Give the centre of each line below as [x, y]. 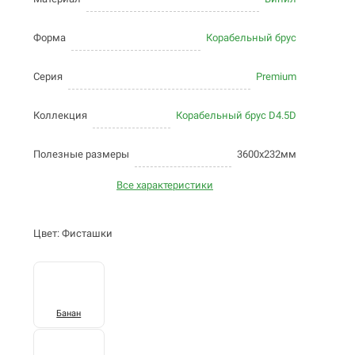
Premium [276, 76]
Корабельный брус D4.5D [236, 115]
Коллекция [60, 115]
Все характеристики [165, 185]
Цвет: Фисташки [73, 233]
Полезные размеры [81, 154]
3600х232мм [267, 154]
